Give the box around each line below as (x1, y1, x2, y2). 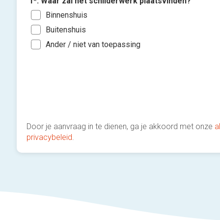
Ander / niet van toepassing (46, 39, 141, 49)
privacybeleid (27, 133, 73, 142)
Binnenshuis (46, 10, 88, 19)
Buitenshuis (46, 25, 86, 34)
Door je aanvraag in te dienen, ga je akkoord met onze (27, 122, 215, 131)
